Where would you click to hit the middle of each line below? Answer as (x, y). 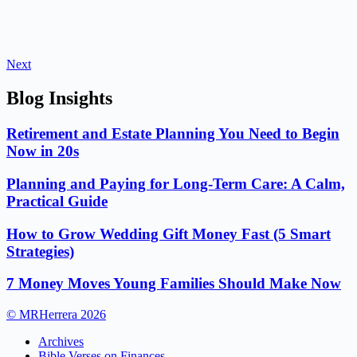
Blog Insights (59, 98)
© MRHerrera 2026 (56, 315)
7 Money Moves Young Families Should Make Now (174, 284)
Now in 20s (43, 151)
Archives (61, 342)
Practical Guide (57, 201)
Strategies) (40, 251)
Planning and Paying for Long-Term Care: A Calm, (176, 183)
